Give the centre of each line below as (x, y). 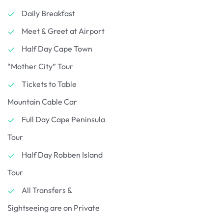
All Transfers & (47, 190)
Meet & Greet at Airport (63, 31)
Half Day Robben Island (62, 154)
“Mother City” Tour (40, 66)
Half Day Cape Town (57, 48)
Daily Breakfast (48, 13)
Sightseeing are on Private (54, 207)
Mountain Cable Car (42, 101)
